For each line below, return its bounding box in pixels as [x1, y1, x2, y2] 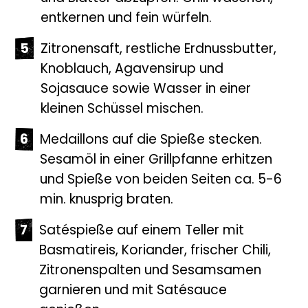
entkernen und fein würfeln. [41, 12, 212, 26]
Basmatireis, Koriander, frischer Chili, [39, 245, 272, 258]
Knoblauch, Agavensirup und [41, 63, 224, 77]
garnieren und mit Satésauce [39, 285, 228, 298]
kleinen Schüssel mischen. [41, 103, 204, 117]
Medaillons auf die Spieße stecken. [40, 134, 263, 148]
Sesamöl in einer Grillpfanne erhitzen [40, 154, 273, 168]
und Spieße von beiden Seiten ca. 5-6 [40, 174, 283, 188]
